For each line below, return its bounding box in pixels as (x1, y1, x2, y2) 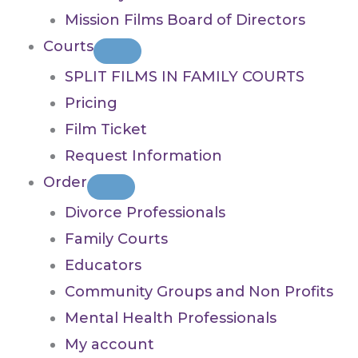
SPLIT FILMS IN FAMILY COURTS (65, 68, 304, 86)
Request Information (65, 147, 222, 165)
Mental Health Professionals (65, 309, 276, 328)
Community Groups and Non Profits (65, 283, 333, 301)
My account (65, 336, 154, 354)
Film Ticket (65, 121, 147, 139)
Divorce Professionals (65, 204, 225, 222)
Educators (65, 257, 141, 275)
